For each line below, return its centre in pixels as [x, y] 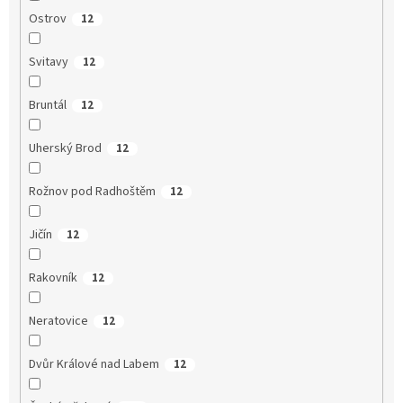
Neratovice [58, 321]
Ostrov [47, 18]
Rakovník [53, 278]
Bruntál [47, 105]
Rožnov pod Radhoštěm [92, 191]
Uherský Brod [65, 148]
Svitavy [48, 62]
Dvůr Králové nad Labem [94, 364]
